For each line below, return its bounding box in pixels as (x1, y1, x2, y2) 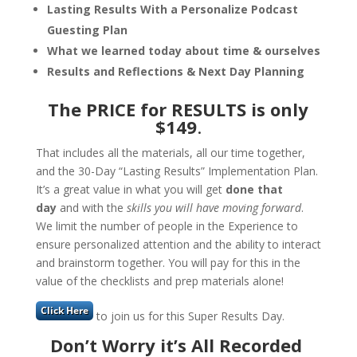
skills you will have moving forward (126, 199, 301, 215)
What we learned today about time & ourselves (46, 42, 320, 58)
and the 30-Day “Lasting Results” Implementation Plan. (35, 163, 318, 178)
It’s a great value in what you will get (35, 181, 226, 197)
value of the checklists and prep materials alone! (35, 273, 284, 288)
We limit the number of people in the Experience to (35, 218, 298, 233)
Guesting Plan (46, 22, 127, 37)
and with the (56, 199, 127, 215)
